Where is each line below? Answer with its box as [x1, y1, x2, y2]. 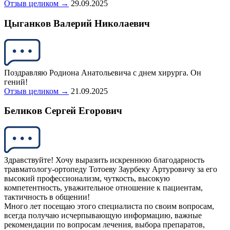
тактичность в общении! [4, 193, 90, 202]
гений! [4, 77, 28, 86]
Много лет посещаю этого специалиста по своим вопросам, [4, 202, 214, 211]
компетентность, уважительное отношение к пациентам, [4, 183, 203, 193]
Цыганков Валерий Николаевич [4, 17, 150, 29]
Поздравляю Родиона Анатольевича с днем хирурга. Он [4, 68, 201, 77]
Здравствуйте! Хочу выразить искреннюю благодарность [4, 156, 204, 165]
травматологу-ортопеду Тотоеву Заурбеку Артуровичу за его [4, 165, 217, 174]
